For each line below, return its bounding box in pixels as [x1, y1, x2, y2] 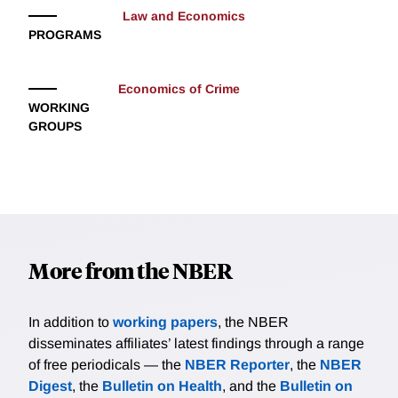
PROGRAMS [28, 28, 101, 43]
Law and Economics [123, 9, 245, 24]
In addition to [28, 314, 113, 330]
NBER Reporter [185, 357, 290, 373]
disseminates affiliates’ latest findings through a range [28, 336, 364, 352]
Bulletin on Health [102, 378, 222, 394]
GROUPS [28, 119, 82, 134]
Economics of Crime [117, 82, 240, 97]
